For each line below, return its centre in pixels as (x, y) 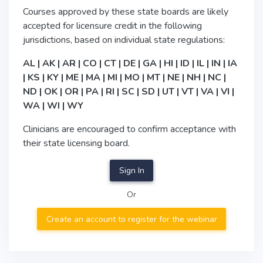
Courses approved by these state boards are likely (126, 12)
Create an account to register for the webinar (131, 219)
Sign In (131, 171)
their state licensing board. (76, 143)
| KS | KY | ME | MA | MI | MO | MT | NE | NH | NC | (124, 77)
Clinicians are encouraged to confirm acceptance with (129, 129)
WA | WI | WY (53, 106)
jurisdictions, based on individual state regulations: (124, 40)
